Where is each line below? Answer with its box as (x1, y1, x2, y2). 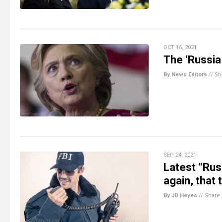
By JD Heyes (164, 192, 197, 199)
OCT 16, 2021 (164, 44, 197, 51)
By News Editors (164, 71, 207, 78)
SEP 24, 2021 (164, 151, 196, 158)
